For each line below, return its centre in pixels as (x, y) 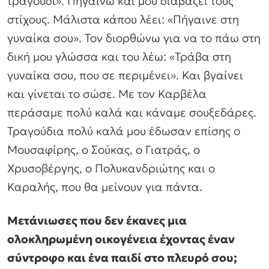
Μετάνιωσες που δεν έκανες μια (97, 220)
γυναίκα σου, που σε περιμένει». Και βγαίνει (125, 75)
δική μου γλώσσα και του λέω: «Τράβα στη (119, 56)
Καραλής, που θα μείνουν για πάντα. (105, 186)
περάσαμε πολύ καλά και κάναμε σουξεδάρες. (132, 112)
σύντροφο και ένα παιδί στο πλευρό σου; (122, 257)
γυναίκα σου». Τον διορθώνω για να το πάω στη (134, 38)
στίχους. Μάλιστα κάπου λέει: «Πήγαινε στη (123, 19)
